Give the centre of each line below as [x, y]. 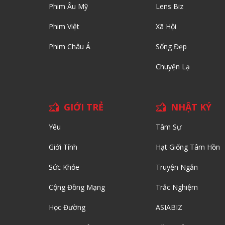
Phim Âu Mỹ [68, 7]
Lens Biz [170, 7]
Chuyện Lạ [173, 67]
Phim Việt [64, 27]
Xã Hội [166, 27]
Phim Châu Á [69, 47]
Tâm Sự [169, 127]
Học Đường [67, 207]
